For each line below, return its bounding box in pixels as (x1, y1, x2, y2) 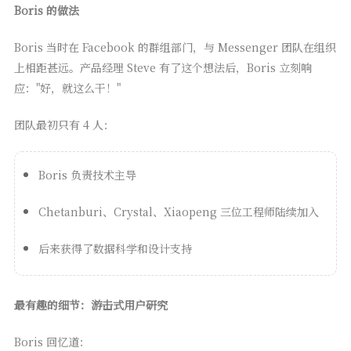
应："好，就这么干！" (13, 80, 121, 96)
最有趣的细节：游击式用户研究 (13, 297, 168, 313)
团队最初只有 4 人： (13, 117, 114, 133)
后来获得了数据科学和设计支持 (38, 241, 192, 257)
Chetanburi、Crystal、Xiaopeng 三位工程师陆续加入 (38, 204, 319, 220)
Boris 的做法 (13, 2, 79, 19)
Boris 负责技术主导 (38, 167, 136, 183)
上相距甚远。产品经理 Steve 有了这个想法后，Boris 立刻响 (13, 60, 312, 76)
